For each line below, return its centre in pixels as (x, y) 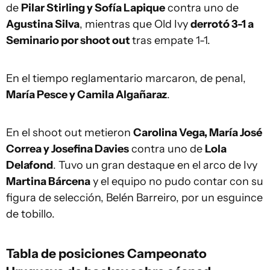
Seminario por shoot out (69, 41)
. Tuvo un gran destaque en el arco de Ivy (155, 165)
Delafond (30, 165)
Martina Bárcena (48, 182)
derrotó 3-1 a (222, 24)
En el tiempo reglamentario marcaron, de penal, (126, 79)
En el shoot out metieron (70, 133)
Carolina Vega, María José (198, 133)
